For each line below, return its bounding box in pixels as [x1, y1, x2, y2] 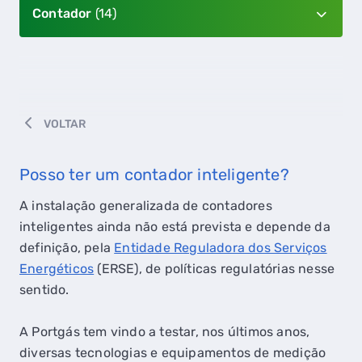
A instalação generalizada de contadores [19, 198, 272, 213]
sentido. [19, 282, 69, 297]
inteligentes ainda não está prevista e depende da [19, 219, 330, 234]
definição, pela [19, 240, 115, 255]
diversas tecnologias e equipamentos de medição [19, 345, 326, 360]
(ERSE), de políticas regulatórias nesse [94, 261, 335, 276]
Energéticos [19, 261, 95, 276]
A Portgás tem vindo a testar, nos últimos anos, [19, 324, 310, 339]
